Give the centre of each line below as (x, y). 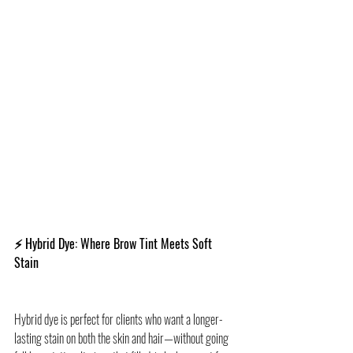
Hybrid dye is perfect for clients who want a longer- (119, 320)
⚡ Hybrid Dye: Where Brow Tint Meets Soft (115, 244)
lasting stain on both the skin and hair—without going (123, 338)
